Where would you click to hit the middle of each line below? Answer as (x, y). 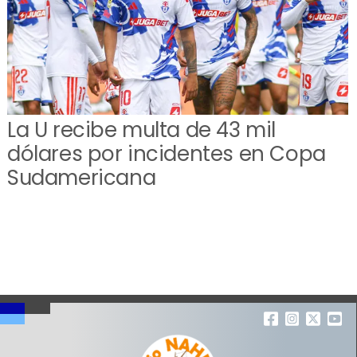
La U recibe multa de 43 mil (141, 130)
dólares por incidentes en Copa (166, 154)
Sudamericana (81, 178)
